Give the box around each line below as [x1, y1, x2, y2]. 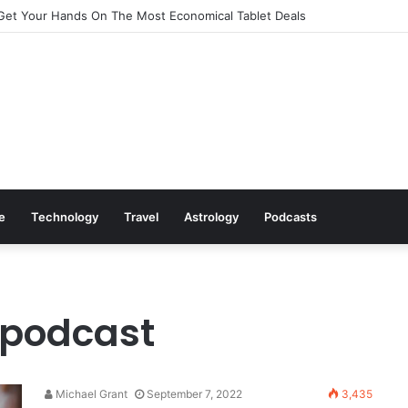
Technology [31, 209, 98, 224]
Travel [124, 209, 158, 224]
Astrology [184, 209, 239, 224]
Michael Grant [53, 387, 127, 401]
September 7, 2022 [147, 387, 242, 401]
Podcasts [264, 209, 317, 224]
